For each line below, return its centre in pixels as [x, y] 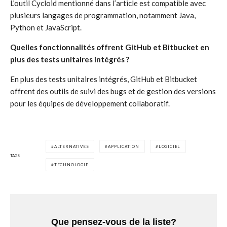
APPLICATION [124, 146]
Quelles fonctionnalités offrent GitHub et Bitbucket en [110, 47]
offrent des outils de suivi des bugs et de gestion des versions [113, 91]
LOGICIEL [169, 146]
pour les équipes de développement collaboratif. [90, 103]
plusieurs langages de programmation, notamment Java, [103, 15]
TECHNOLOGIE [71, 165]
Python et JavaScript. [46, 27]
